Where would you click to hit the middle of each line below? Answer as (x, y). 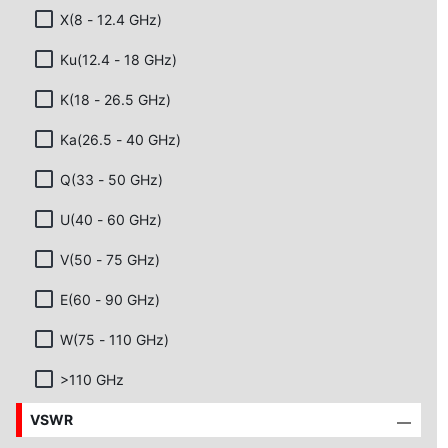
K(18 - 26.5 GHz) (115, 99)
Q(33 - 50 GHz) (111, 179)
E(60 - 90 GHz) (110, 299)
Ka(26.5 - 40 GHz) (120, 139)
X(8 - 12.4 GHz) (111, 19)
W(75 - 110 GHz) (114, 339)
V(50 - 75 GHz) (110, 259)
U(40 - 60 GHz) (111, 219)
